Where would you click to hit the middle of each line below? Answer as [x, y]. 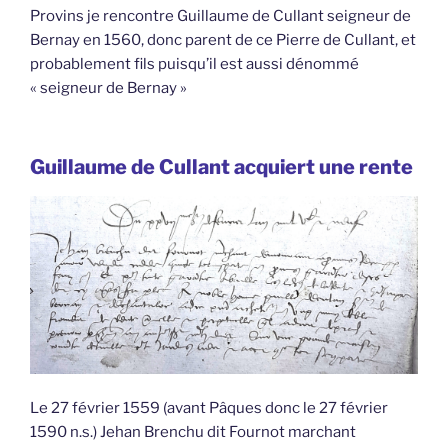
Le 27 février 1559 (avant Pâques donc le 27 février [209, 408]
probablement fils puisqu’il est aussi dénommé [194, 64]
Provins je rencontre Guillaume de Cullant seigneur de [220, 16]
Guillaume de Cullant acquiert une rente [221, 166]
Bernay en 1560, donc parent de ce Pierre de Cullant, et [223, 40]
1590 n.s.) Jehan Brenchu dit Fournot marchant [193, 432]
